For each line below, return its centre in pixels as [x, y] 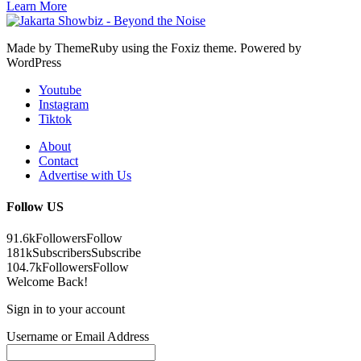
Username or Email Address [78, 337]
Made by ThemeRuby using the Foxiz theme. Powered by [154, 48]
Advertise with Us [85, 175]
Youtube [60, 89]
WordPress [34, 62]
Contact [58, 160]
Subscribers [62, 253]
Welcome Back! [47, 282]
